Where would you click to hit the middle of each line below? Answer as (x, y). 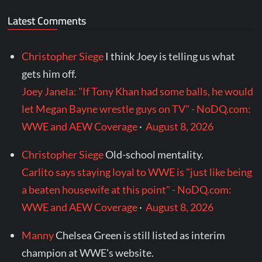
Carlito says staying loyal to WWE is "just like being (137, 172)
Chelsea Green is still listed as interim (141, 235)
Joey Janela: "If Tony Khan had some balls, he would (138, 92)
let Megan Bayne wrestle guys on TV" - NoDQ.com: (137, 109)
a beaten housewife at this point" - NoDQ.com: (127, 190)
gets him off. (49, 74)
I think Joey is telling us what (170, 56)
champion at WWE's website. (88, 253)
